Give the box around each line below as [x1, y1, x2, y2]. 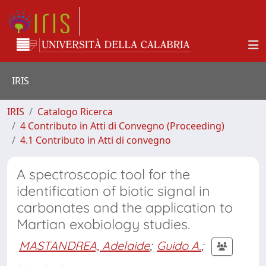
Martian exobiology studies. [17, 216, 190, 233]
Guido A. [157, 237, 201, 253]
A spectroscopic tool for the [17, 166, 190, 183]
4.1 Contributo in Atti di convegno [20, 134, 171, 147]
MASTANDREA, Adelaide [19, 237, 150, 253]
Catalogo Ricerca [37, 105, 113, 118]
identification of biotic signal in [17, 182, 210, 199]
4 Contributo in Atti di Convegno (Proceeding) [20, 119, 224, 132]
